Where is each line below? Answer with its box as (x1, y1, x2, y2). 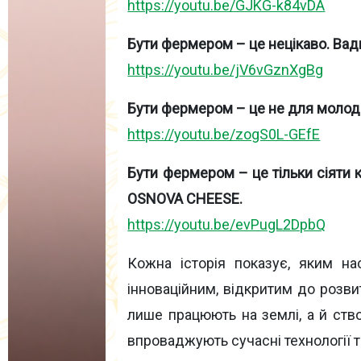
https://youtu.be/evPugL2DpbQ (127, 216, 326, 234)
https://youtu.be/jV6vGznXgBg (127, 61, 324, 79)
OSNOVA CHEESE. (127, 190, 243, 208)
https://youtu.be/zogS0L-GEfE (127, 126, 321, 143)
